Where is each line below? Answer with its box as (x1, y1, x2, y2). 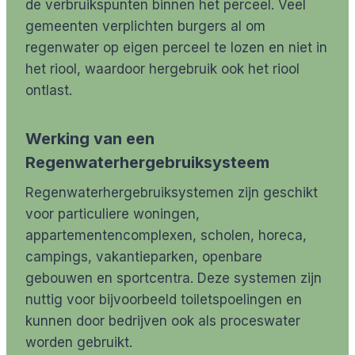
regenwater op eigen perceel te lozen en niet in (25, 40, 327, 56)
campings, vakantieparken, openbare (25, 249, 262, 265)
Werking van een (25, 129, 155, 149)
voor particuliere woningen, (25, 206, 200, 223)
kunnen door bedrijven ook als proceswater (25, 313, 300, 330)
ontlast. (25, 82, 72, 99)
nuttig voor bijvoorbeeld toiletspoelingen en (25, 292, 302, 308)
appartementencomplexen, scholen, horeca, (25, 227, 307, 244)
